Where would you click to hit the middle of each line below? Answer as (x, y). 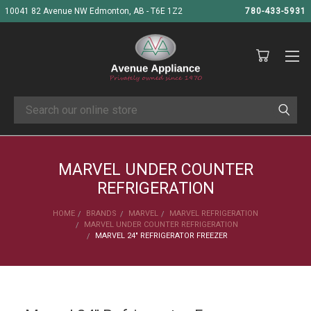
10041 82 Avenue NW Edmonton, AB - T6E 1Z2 (94, 11)
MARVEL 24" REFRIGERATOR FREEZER (161, 235)
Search (35, 115)
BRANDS (102, 213)
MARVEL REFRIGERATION (214, 213)
